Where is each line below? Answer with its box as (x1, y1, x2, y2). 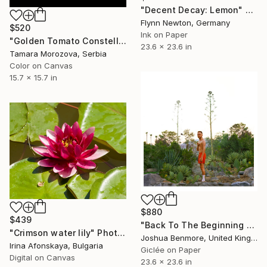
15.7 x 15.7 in (10, 72, 57, 82)
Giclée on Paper (141, 245, 201, 255)
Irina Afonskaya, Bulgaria (10, 241, 103, 251)
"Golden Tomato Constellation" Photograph (118, 35, 126, 46)
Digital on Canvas (10, 253, 75, 263)
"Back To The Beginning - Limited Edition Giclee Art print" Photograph (246, 220, 254, 231)
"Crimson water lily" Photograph (117, 228, 126, 238)
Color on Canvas (10, 60, 73, 70)
